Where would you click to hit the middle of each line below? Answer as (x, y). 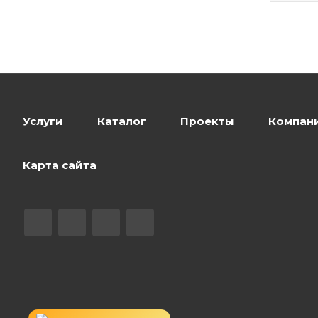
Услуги (43, 121)
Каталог (122, 121)
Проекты (207, 121)
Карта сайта (60, 165)
